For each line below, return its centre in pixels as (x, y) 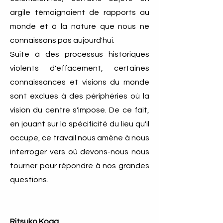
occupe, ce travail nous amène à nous (80, 138)
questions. (29, 180)
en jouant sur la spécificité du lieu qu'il (80, 124)
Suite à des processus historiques (80, 54)
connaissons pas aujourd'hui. (62, 40)
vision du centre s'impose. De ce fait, (80, 110)
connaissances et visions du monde (80, 82)
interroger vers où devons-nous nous (80, 152)
